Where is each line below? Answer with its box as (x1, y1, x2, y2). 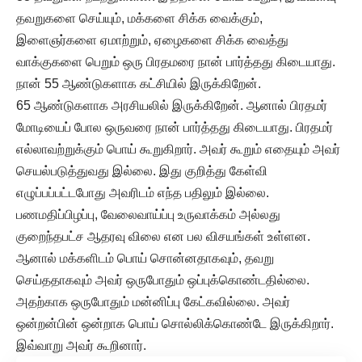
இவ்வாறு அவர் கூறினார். (16, 338, 146, 352)
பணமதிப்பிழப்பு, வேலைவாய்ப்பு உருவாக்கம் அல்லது (16, 207, 280, 221)
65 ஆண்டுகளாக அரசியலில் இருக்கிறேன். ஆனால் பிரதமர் (16, 98, 327, 112)
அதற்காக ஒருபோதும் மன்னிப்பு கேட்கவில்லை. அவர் (16, 294, 290, 309)
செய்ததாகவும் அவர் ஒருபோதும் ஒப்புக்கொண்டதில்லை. (16, 272, 309, 287)
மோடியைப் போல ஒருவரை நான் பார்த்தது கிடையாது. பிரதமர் (16, 120, 333, 134)
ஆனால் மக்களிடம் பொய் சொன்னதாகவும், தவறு (16, 250, 274, 265)
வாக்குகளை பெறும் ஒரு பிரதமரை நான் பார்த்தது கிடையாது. (16, 54, 335, 69)
